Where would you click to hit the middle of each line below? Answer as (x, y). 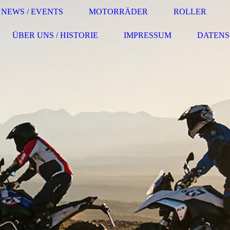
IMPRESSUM (148, 35)
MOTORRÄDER (118, 12)
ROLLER (190, 12)
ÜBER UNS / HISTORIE (55, 35)
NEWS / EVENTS (32, 12)
